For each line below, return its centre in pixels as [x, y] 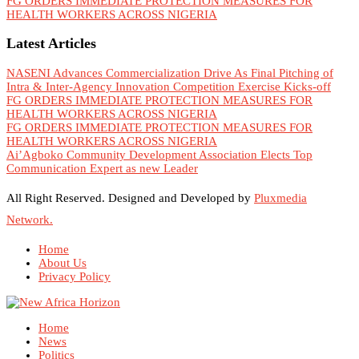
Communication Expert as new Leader [102, 168]
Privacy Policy [75, 276]
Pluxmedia [280, 198]
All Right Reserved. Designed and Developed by [130, 198]
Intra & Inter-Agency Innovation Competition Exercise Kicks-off [169, 86]
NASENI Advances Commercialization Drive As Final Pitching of [170, 73]
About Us [63, 262]
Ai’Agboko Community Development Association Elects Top [159, 154]
